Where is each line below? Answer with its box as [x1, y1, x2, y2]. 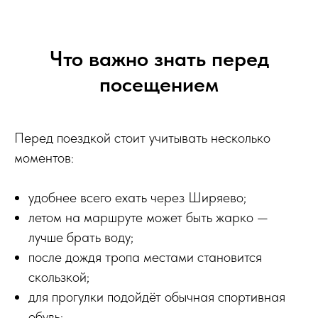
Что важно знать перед [49, 45, 269, 71]
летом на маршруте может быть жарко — [28, 208, 268, 226]
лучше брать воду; [28, 228, 133, 246]
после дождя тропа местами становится [28, 248, 262, 265]
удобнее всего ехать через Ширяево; [28, 188, 246, 206]
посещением [99, 70, 219, 97]
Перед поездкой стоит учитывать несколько [14, 128, 270, 146]
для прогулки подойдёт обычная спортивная [28, 287, 285, 305]
